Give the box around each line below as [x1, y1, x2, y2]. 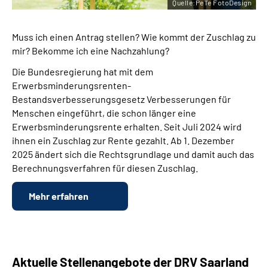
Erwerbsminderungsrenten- [12, 80, 131, 92]
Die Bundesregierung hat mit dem [12, 66, 153, 78]
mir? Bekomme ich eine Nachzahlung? [12, 45, 169, 57]
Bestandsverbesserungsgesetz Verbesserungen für [12, 93, 231, 105]
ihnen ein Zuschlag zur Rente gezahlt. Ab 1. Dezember [12, 135, 234, 147]
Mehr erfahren [29, 190, 89, 202]
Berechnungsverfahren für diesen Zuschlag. [12, 162, 198, 174]
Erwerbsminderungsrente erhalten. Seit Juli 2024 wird [12, 121, 242, 133]
